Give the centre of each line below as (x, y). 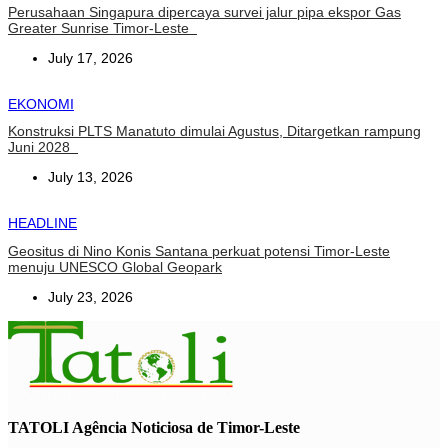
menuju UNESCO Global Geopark (115, 267)
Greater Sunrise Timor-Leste (102, 27)
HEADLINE (42, 223)
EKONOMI (41, 103)
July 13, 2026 (90, 177)
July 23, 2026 (90, 297)
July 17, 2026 (90, 57)
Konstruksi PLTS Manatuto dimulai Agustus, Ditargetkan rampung (214, 131)
